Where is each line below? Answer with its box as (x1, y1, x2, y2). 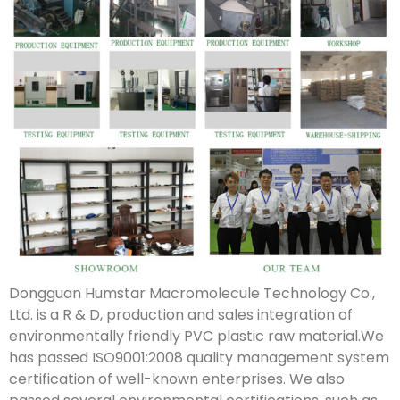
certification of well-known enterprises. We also (9, 368, 345, 389)
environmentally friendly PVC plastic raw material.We (9, 325, 384, 346)
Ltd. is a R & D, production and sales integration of (9, 304, 353, 325)
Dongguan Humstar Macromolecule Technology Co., (9, 282, 375, 304)
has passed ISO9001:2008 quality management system (9, 346, 389, 368)
